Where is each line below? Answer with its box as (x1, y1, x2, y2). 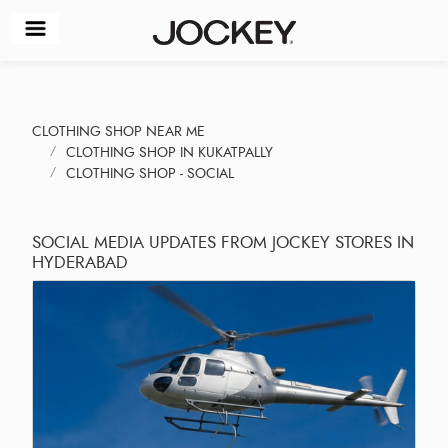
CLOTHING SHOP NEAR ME (32, 121, 205, 141)
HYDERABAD (32, 249, 128, 274)
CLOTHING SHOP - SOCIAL (66, 163, 234, 183)
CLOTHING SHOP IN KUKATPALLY (66, 142, 273, 162)
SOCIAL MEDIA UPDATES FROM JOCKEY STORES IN (32, 229, 414, 254)
